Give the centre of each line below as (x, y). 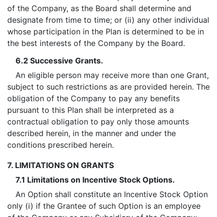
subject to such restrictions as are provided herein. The (108, 87)
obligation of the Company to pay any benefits (93, 98)
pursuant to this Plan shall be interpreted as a (91, 110)
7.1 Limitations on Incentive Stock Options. (95, 180)
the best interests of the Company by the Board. (96, 43)
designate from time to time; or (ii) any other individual (108, 20)
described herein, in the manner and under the (92, 133)
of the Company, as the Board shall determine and (99, 8)
